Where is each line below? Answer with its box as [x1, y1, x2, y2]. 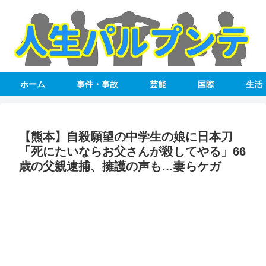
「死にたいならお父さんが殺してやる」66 [19, 145, 246, 159]
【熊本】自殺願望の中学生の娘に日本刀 [19, 130, 233, 144]
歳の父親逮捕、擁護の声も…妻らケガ [19, 160, 221, 173]
